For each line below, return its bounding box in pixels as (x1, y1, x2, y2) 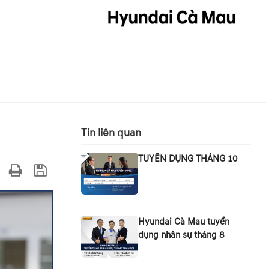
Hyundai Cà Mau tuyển (138, 216, 229, 228)
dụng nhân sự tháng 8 (138, 229, 224, 241)
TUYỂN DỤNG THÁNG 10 (138, 153, 237, 165)
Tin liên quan (80, 126, 141, 140)
